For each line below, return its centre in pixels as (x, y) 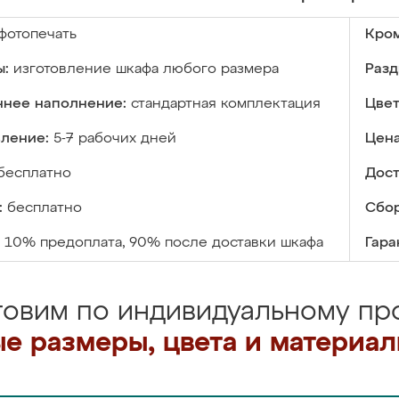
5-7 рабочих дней (115, 139)
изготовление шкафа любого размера (146, 69)
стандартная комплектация (226, 104)
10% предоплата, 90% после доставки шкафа (164, 243)
